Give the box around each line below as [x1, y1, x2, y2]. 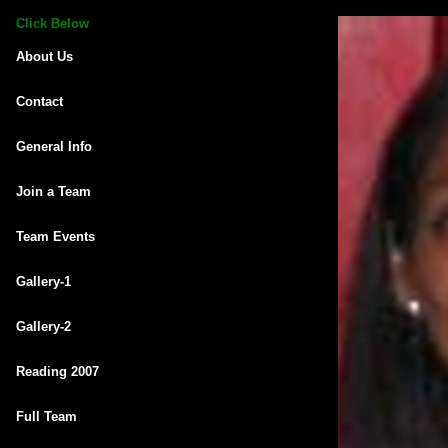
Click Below [16, 16, 89, 31]
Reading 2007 [16, 364, 99, 379]
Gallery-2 [16, 319, 71, 334]
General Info [16, 139, 92, 154]
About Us [16, 49, 73, 64]
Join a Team [16, 184, 91, 199]
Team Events [16, 229, 95, 244]
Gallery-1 [16, 274, 71, 289]
